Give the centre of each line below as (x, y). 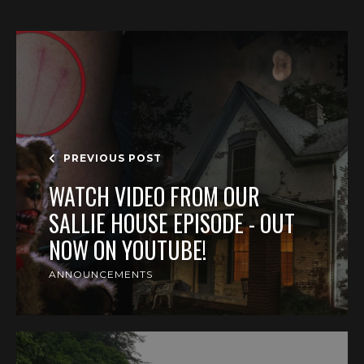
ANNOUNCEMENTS (101, 274)
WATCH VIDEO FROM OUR (154, 196)
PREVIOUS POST (111, 158)
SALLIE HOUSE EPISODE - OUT (172, 223)
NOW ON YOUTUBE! (128, 250)
